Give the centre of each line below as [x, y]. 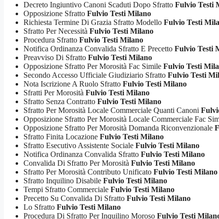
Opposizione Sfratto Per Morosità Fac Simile [93, 66]
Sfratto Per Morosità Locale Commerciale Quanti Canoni [112, 110]
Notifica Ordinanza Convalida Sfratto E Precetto [99, 49]
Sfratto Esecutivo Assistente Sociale [79, 145]
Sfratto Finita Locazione [62, 137]
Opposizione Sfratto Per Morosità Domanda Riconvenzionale [119, 128]
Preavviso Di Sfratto [56, 57]
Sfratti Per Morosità [55, 93]
